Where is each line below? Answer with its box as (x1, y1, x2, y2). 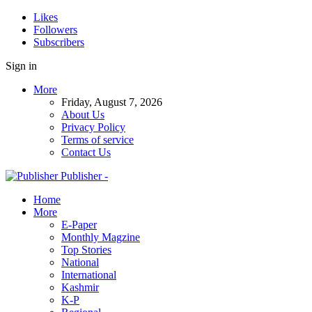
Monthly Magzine (61, 231, 140, 243)
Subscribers (33, 36, 84, 48)
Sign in (6, 60, 37, 72)
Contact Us (61, 146, 111, 158)
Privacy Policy (61, 121, 125, 133)
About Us (61, 109, 104, 120)
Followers (33, 24, 77, 36)
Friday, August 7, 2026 (61, 96, 162, 108)
